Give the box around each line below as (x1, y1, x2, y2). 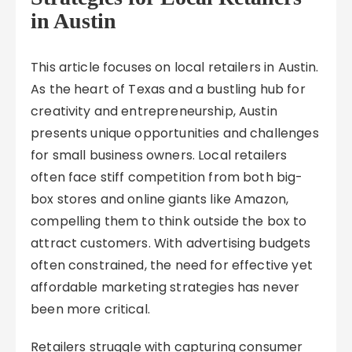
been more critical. (31, 300, 150, 318)
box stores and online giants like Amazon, (31, 190, 289, 208)
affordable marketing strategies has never (31, 278, 300, 296)
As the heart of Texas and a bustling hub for (31, 80, 306, 98)
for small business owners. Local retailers (31, 146, 288, 164)
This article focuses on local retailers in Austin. (31, 58, 319, 76)
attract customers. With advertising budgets (31, 234, 311, 252)
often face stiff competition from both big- (31, 168, 303, 186)
